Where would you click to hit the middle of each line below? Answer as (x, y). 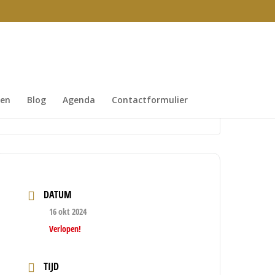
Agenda (79, 100)
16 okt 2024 (68, 211)
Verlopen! (65, 229)
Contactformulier (149, 100)
